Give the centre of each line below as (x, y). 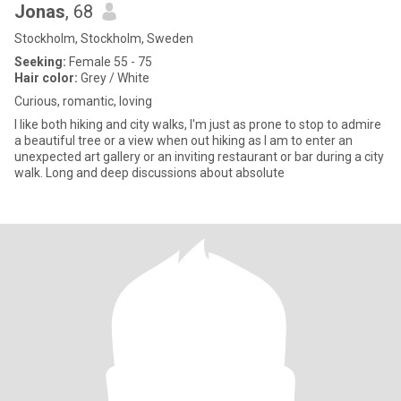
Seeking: (40, 62)
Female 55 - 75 (109, 62)
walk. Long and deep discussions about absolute (149, 173)
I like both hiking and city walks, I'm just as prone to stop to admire (198, 124)
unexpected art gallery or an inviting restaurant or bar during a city (199, 157)
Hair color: (46, 78)
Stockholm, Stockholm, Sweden (104, 38)
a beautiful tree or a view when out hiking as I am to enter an (183, 141)
